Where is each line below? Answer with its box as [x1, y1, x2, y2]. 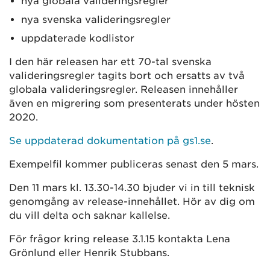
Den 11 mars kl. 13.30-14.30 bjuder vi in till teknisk [9, 182, 255, 194]
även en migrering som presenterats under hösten [9, 98, 260, 110]
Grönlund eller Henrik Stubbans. [9, 247, 169, 259]
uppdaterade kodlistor [20, 33, 134, 45]
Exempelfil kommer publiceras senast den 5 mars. [9, 159, 259, 171]
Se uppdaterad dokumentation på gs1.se [9, 135, 211, 147]
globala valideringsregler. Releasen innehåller [9, 84, 238, 96]
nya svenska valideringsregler [20, 14, 171, 26]
